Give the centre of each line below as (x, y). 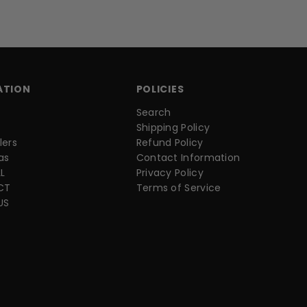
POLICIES (160, 89)
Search (153, 113)
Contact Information (188, 158)
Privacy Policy (170, 173)
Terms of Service (179, 188)
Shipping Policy (173, 128)
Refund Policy (170, 143)
